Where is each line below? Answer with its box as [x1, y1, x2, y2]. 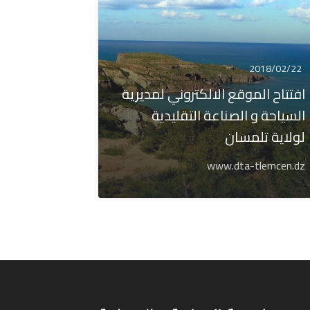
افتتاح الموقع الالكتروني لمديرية [122, 80, 306, 107]
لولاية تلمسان [225, 123, 306, 149]
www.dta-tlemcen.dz [207, 154, 306, 176]
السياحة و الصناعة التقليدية [152, 102, 306, 128]
